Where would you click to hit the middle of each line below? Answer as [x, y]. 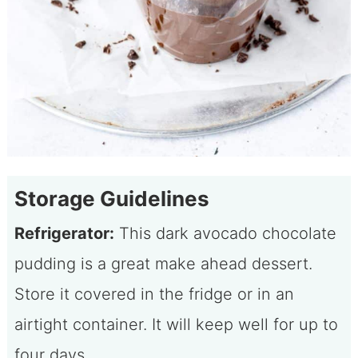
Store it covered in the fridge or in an [154, 294]
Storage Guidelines [111, 198]
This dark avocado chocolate [225, 233]
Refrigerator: [64, 233]
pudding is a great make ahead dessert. [163, 263]
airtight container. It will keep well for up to [176, 324]
